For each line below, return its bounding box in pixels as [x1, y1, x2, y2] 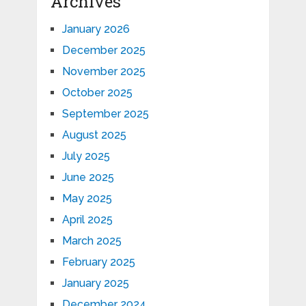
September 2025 [61, 107, 149, 121]
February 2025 [61, 255, 135, 269]
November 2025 [61, 65, 145, 79]
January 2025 [61, 277, 129, 290]
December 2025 [61, 44, 145, 57]
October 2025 [61, 86, 133, 100]
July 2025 [61, 150, 110, 163]
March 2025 [61, 234, 122, 248]
